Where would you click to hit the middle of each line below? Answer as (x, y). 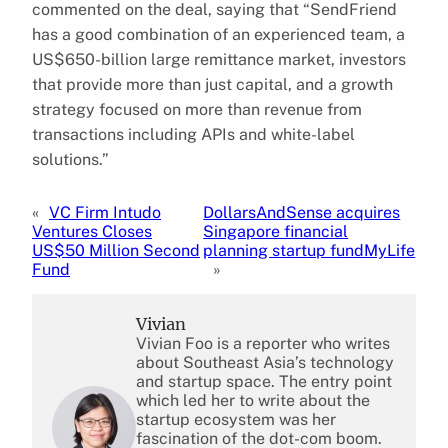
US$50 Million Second (116, 250)
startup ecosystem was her (236, 419)
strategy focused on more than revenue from (197, 109)
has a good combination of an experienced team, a (218, 34)
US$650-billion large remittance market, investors (219, 59)
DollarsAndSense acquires (302, 212)
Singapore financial (276, 231)
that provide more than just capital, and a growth (212, 84)
